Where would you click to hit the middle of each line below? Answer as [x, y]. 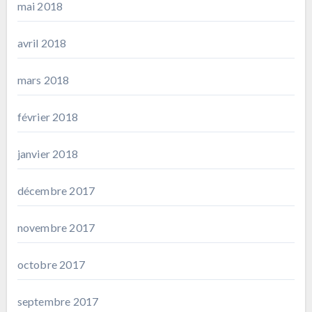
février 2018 [47, 116]
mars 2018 [43, 79]
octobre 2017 [51, 264]
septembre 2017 [58, 301]
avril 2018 [42, 42]
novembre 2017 [56, 227]
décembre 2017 [56, 190]
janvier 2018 [47, 153]
